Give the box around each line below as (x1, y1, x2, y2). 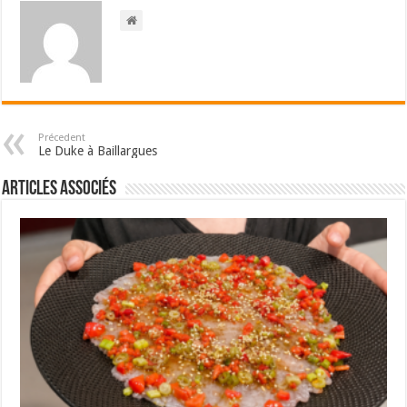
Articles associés (2, 179, 117, 200)
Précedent (38, 132, 86, 144)
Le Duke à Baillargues (38, 144, 158, 158)
